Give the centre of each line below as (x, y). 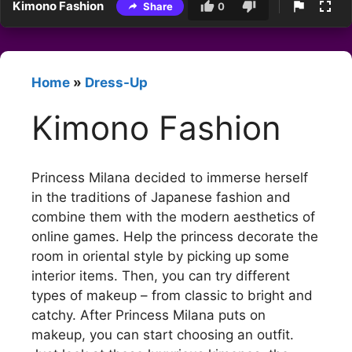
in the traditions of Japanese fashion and (161, 197)
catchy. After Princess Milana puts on (148, 315)
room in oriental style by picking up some (160, 256)
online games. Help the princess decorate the (175, 236)
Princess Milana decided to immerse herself (170, 177)
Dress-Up (116, 83)
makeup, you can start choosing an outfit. (163, 334)
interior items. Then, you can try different (161, 275)
